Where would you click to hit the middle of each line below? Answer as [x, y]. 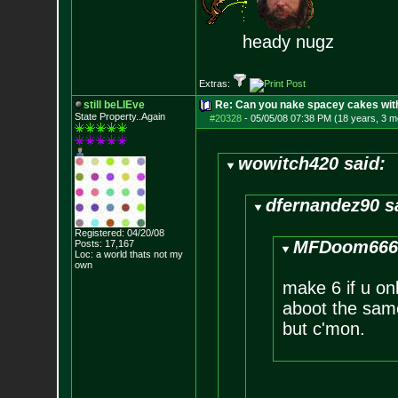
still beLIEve [114, 105]
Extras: [215, 84]
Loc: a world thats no [119, 254]
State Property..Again [119, 116]
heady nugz [267, 42]
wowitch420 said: [312, 163]
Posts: [88, 243]
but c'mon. [323, 329]
